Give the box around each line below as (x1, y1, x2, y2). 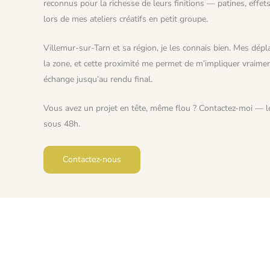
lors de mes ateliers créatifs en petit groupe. (43, 13, 208, 25)
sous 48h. (43, 118, 80, 130)
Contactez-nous (63, 153, 121, 165)
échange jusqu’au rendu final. (43, 73, 152, 85)
